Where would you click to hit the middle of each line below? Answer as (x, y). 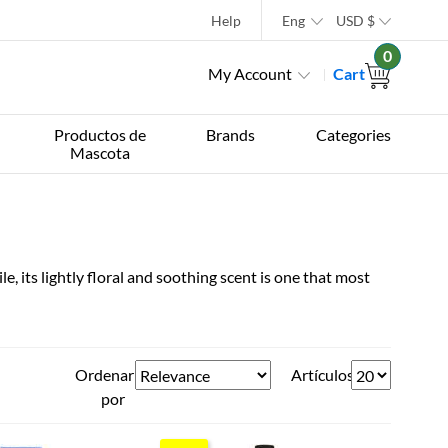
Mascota (99, 152)
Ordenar (104, 374)
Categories (353, 134)
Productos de (99, 134)
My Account (250, 73)
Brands (231, 134)
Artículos (322, 374)
